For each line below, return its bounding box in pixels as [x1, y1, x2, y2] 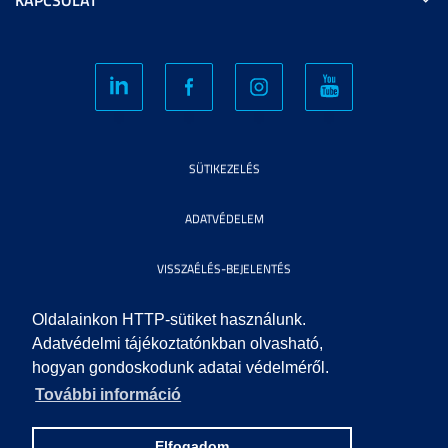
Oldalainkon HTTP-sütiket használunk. [32, 311, 306, 329]
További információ [35, 386, 182, 404]
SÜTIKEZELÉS [188, 159, 260, 177]
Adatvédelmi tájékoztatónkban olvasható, [32, 335, 323, 353]
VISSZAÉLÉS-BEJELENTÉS [157, 259, 291, 277]
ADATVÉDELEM [184, 209, 264, 227]
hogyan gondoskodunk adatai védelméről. [32, 359, 329, 377]
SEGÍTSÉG [198, 409, 250, 427]
